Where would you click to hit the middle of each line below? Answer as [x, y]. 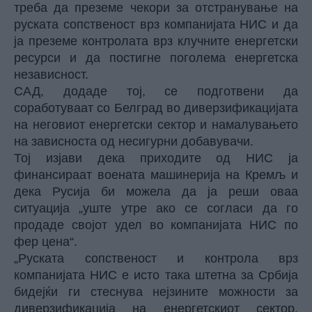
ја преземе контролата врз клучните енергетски [156, 41]
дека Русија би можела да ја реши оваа [156, 192]
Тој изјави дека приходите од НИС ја [156, 158]
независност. [51, 75]
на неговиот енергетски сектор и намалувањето [156, 125]
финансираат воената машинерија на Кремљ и [156, 175]
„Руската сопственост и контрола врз [156, 258]
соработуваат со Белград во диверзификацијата [156, 108]
